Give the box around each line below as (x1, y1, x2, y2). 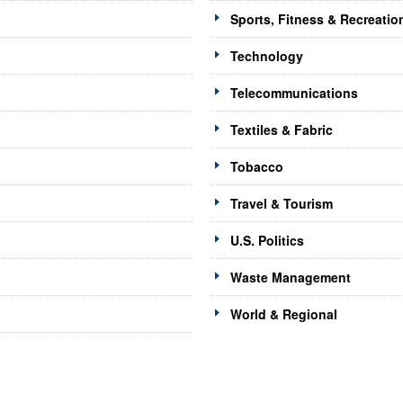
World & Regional (229, 305, 337, 324)
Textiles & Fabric (229, 121, 333, 139)
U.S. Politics (229, 231, 304, 250)
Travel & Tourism (229, 194, 333, 213)
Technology (229, 47, 303, 66)
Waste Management (229, 268, 351, 287)
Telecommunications (229, 84, 358, 103)
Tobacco (229, 157, 283, 176)
